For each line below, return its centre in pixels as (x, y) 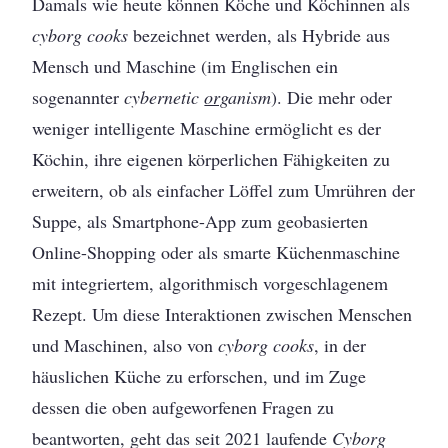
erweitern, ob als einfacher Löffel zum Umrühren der (224, 189)
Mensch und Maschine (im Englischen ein (185, 65)
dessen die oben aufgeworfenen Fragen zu (183, 406)
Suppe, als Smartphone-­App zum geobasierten (200, 220)
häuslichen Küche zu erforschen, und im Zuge (199, 375)
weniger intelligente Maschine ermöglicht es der (207, 127)
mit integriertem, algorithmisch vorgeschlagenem (210, 282)
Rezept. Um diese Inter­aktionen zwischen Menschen (222, 313)
